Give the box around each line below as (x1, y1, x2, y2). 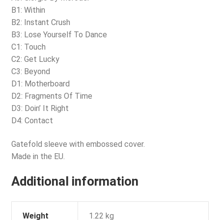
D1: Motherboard (11, 79, 70, 89)
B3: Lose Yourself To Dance (11, 30, 107, 40)
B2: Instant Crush (11, 18, 70, 27)
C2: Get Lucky (11, 55, 59, 64)
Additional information (11, 173, 138, 189)
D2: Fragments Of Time (11, 91, 92, 101)
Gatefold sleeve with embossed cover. (11, 139, 145, 149)
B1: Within (11, 5, 45, 15)
